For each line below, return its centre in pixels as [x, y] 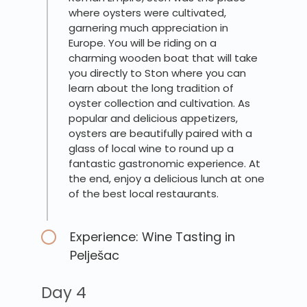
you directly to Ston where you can [157, 73]
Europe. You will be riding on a [143, 43]
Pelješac [95, 256]
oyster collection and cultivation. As [159, 103]
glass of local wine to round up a [151, 149]
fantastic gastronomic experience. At [164, 164]
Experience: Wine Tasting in [152, 237]
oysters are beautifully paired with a [160, 134]
